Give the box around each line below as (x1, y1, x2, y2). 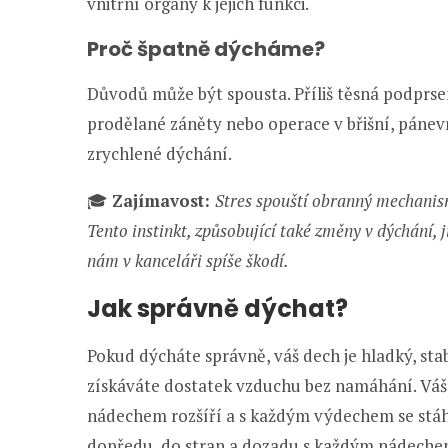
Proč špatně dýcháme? (87, 35, 325, 63)
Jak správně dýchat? (87, 292, 348, 325)
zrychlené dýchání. (87, 142, 232, 165)
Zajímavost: (107, 189, 215, 212)
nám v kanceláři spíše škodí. (87, 249, 289, 272)
